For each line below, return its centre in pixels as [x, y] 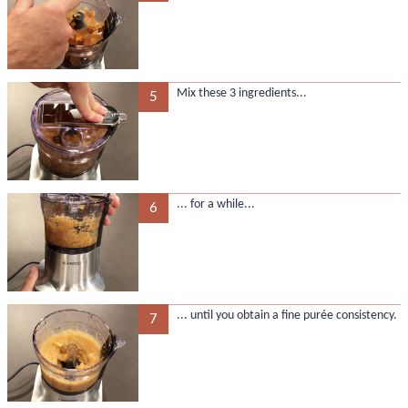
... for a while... [215, 205]
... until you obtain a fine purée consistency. [286, 316]
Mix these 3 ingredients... [241, 94]
